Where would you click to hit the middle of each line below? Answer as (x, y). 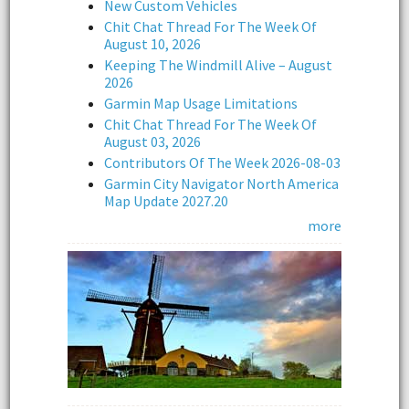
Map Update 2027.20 (166, 200)
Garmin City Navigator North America (221, 183)
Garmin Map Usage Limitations (201, 103)
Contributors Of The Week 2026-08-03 (222, 162)
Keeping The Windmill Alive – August (218, 64)
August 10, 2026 (152, 43)
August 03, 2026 (152, 141)
